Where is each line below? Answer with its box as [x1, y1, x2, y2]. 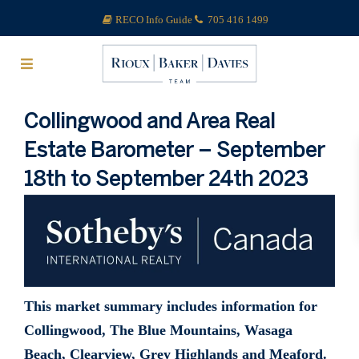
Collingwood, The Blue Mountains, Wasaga [24, 322, 292, 339]
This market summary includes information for [24, 298, 317, 315]
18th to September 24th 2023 [24, 171, 308, 190]
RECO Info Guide [115, 14, 195, 26]
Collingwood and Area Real [24, 113, 275, 132]
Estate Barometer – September [24, 142, 325, 161]
